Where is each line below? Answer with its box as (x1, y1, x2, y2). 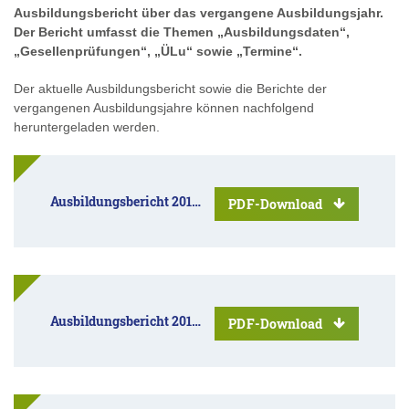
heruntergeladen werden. (14, 120, 160, 135)
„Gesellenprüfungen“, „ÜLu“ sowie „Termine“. (14, 44, 302, 59)
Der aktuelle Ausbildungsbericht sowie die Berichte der (14, 81, 327, 97)
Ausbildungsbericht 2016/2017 (50, 193, 192, 211)
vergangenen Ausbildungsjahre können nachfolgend (14, 100, 314, 116)
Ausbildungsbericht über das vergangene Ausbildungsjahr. (14, 5, 383, 21)
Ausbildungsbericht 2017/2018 (50, 312, 192, 330)
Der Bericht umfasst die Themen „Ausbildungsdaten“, (14, 25, 350, 40)
